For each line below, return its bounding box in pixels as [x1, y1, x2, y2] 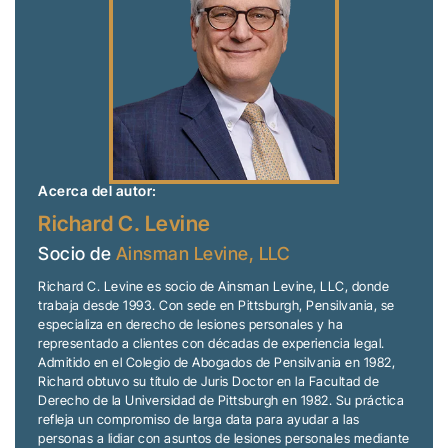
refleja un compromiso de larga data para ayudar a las [38, 411, 360, 427]
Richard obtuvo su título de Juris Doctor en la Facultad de [38, 373, 379, 389]
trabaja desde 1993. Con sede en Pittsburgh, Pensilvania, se [38, 297, 395, 313]
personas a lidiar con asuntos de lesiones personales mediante [38, 430, 410, 446]
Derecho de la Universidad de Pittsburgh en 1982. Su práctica [38, 392, 404, 408]
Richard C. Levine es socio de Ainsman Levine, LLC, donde [38, 278, 389, 294]
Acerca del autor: [38, 182, 157, 199]
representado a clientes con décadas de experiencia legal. [38, 335, 385, 351]
